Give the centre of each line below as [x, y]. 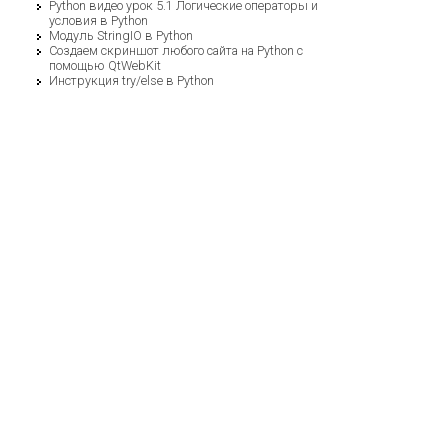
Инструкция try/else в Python [131, 81]
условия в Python [98, 21]
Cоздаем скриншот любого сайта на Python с [176, 51]
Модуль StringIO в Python [121, 36]
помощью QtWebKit [105, 66]
